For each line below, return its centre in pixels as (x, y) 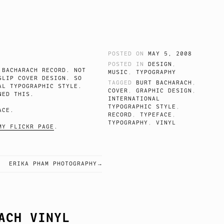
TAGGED (122, 83)
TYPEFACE (156, 115)
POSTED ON (128, 54)
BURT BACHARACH (164, 83)
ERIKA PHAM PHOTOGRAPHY (53, 164)
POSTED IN (128, 64)
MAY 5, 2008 (170, 54)
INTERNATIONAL (134, 99)
